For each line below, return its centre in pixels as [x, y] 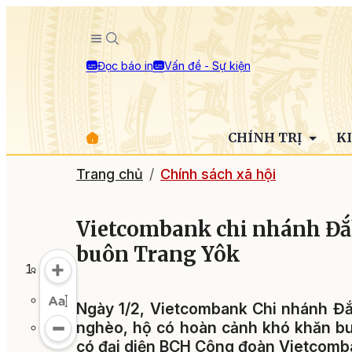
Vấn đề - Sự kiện [207, 65]
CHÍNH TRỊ [266, 137]
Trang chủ [110, 174]
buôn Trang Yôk [158, 255]
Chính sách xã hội [218, 174]
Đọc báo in [125, 65]
